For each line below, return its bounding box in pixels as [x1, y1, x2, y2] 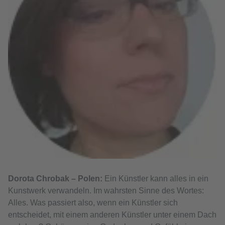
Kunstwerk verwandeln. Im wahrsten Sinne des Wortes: [8, 186, 204, 195]
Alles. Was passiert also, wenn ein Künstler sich [8, 198, 178, 207]
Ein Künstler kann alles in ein [102, 174, 208, 183]
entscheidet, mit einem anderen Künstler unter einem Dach [8, 210, 216, 219]
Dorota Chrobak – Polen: [8, 174, 102, 183]
